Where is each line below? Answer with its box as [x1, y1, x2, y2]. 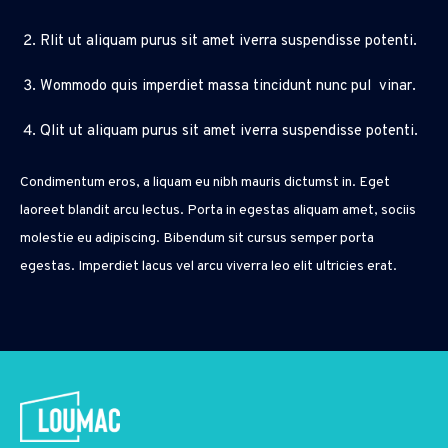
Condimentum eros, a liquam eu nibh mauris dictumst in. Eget [20, 174, 390, 192]
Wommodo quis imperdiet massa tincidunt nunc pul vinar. [40, 77, 416, 97]
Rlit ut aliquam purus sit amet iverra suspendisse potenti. [40, 32, 417, 52]
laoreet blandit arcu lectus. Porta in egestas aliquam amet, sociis [20, 202, 416, 220]
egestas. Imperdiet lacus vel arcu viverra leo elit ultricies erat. [20, 258, 397, 276]
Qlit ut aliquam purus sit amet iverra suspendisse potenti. [40, 122, 418, 142]
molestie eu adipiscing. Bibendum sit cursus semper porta [20, 230, 374, 248]
